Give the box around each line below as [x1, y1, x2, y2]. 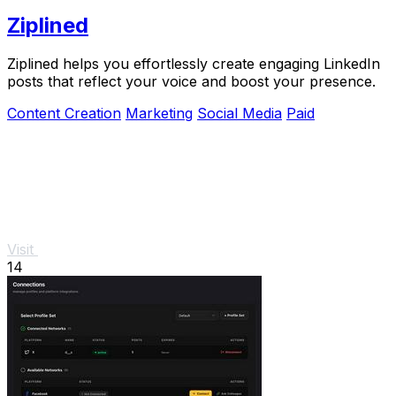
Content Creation [7, 104, 121, 123]
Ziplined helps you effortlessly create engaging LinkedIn [7, 55, 380, 73]
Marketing [126, 104, 193, 123]
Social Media [197, 104, 282, 123]
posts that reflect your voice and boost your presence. [7, 72, 376, 91]
